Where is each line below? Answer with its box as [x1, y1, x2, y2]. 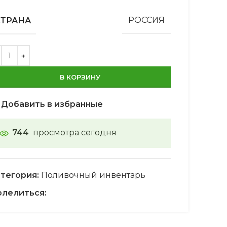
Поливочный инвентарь [41, 170, 145, 180]
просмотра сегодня [32, 127, 117, 137]
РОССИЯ [128, 15, 165, 25]
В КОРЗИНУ [59, 72, 100, 81]
